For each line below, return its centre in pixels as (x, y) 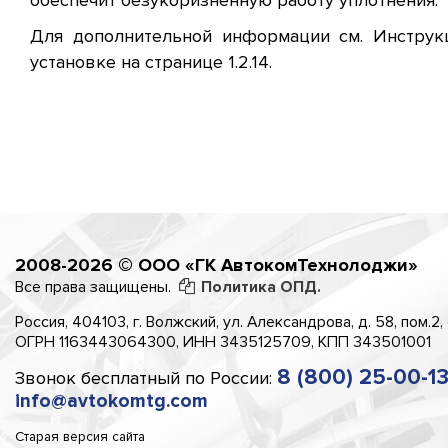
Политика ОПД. (261, 287)
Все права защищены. (97, 287)
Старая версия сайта (80, 437)
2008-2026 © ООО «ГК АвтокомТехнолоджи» (216, 265)
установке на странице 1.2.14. (151, 62)
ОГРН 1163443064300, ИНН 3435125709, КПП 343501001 (223, 342)
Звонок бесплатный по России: (146, 378)
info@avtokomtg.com (111, 401)
